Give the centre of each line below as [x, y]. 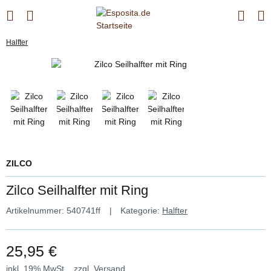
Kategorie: [141, 210]
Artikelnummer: [36, 210]
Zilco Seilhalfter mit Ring [77, 190]
